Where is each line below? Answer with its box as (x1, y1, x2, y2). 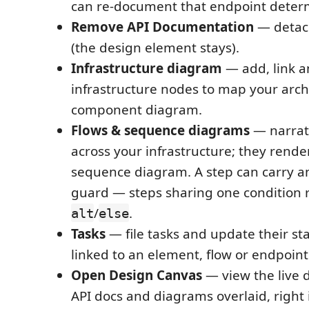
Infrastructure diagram (71, 59, 222, 77)
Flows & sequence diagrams (71, 121, 250, 139)
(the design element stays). (71, 38, 239, 57)
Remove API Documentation (71, 17, 254, 36)
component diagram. (71, 100, 202, 119)
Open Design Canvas (71, 266, 202, 284)
